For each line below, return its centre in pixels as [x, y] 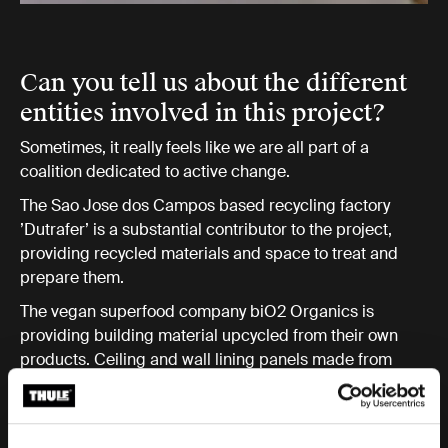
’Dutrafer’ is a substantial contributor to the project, [206, 230]
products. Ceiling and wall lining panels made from [206, 360]
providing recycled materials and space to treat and [209, 254]
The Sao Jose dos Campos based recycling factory [205, 206]
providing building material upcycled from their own [209, 336]
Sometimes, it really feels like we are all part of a [194, 148]
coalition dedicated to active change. [155, 172]
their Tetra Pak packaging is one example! [172, 384]
